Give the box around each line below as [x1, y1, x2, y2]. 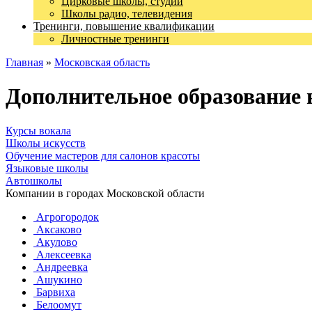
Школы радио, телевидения [61, 8, 192, 19]
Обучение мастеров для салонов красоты [6, 149, 200, 162]
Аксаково [33, 223, 81, 235]
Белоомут [33, 298, 81, 311]
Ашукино [33, 273, 82, 286]
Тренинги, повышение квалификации [33, 20, 214, 32]
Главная [6, 56, 43, 68]
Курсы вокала [6, 124, 71, 136]
